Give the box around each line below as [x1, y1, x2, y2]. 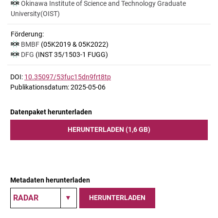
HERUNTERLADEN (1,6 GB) [68, 125, 150, 133]
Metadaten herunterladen [10, 176, 90, 184]
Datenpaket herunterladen [10, 108, 92, 116]
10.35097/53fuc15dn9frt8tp [24, 73, 111, 81]
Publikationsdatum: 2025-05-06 [10, 83, 106, 91]
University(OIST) [11, 10, 60, 18]
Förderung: [11, 30, 44, 38]
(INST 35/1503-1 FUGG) [36, 51, 108, 58]
